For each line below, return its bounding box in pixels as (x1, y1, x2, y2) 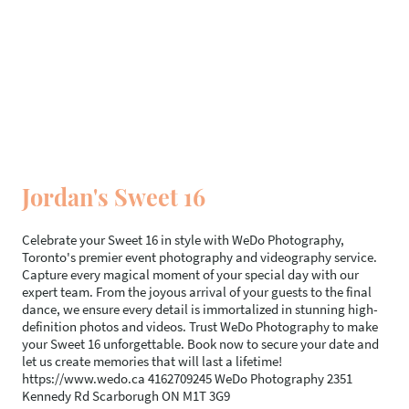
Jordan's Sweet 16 (22, 181, 205, 212)
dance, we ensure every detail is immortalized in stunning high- (22, 299, 378, 318)
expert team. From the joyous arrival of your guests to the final (22, 282, 372, 300)
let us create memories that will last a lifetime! (22, 351, 282, 370)
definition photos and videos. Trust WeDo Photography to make (22, 317, 378, 335)
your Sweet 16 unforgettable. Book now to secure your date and (22, 334, 379, 352)
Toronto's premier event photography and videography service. (22, 247, 377, 266)
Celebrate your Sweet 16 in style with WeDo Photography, (22, 230, 344, 248)
